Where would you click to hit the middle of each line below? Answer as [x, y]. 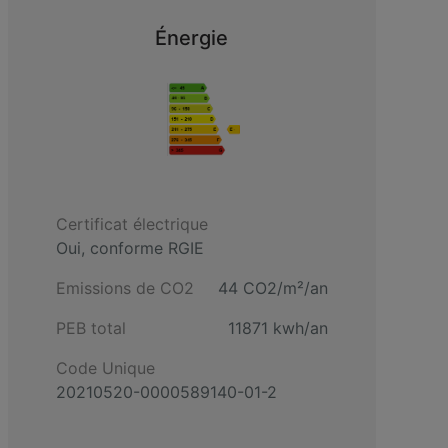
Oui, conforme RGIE [130, 247]
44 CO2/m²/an [272, 287]
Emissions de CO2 [125, 287]
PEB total [91, 327]
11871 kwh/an [277, 327]
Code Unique [105, 367]
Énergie [192, 38]
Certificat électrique [132, 223]
